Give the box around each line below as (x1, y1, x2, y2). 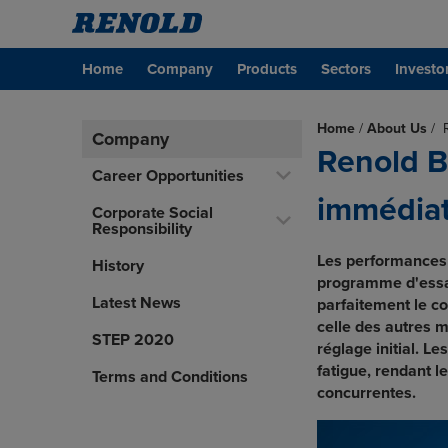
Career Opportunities (92, 166, 244, 186)
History (92, 256, 144, 276)
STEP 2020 (92, 330, 174, 350)
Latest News (92, 293, 181, 313)
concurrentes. (317, 383, 416, 403)
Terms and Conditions (92, 367, 248, 387)
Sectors (321, 60, 371, 78)
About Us (367, 120, 427, 137)
